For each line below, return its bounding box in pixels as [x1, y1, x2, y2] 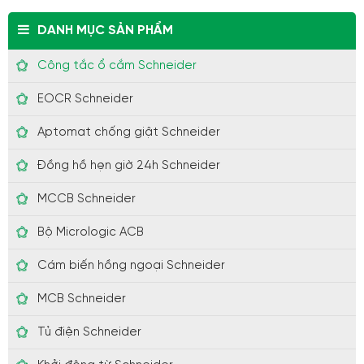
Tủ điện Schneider [37, 326, 141, 340]
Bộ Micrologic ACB [37, 226, 144, 240]
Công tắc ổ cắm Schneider [37, 59, 197, 73]
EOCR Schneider [37, 93, 133, 106]
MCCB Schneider [37, 193, 136, 206]
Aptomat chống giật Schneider [37, 126, 220, 140]
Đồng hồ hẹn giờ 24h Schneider [37, 159, 220, 173]
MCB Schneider [37, 292, 126, 306]
